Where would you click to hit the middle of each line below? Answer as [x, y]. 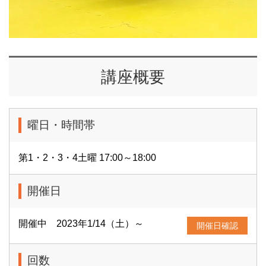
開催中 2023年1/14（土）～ [81, 224]
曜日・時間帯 [61, 125]
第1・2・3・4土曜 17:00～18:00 [87, 158]
